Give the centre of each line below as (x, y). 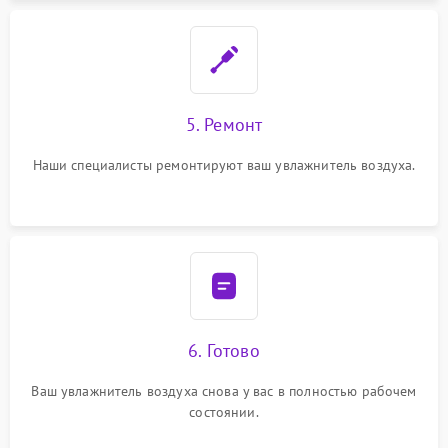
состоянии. (224, 412)
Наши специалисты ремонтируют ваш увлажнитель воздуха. (224, 165)
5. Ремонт (224, 124)
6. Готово (224, 350)
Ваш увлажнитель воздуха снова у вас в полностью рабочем (224, 391)
